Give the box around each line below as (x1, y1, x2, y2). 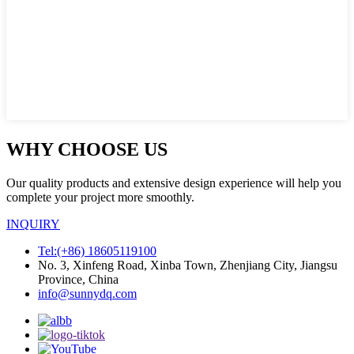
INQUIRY (6, 217, 60, 231)
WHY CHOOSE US (6, 138, 168, 160)
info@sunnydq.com (38, 286, 137, 300)
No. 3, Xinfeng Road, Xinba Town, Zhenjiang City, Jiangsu (38, 258, 337, 272)
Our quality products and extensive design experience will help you (6, 175, 341, 190)
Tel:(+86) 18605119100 (38, 243, 156, 258)
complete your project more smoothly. (6, 190, 194, 204)
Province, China (38, 272, 119, 286)
